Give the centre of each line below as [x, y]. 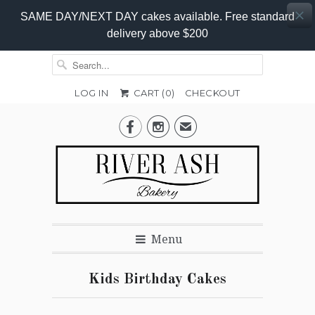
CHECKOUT [212, 93]
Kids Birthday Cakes [157, 280]
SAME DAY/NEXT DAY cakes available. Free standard [157, 17]
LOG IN [92, 93]
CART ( [148, 93]
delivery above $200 [157, 33]
